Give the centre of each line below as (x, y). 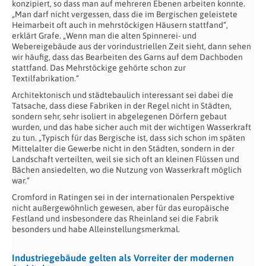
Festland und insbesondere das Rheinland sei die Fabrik (115, 219)
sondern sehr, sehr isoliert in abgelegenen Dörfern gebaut (119, 117)
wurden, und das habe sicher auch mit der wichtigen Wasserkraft (132, 127)
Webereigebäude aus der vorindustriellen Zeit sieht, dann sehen (132, 47)
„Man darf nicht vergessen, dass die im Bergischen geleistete (125, 15)
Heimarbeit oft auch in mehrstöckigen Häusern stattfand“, (120, 25)
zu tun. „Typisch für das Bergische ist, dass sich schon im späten (129, 138)
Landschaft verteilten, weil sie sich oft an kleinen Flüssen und (126, 159)
